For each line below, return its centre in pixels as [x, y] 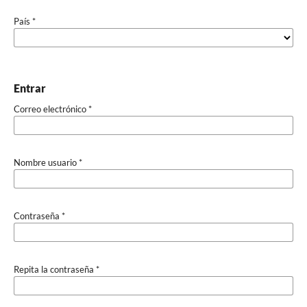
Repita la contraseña [54, 269]
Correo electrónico [51, 109]
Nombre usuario [46, 162]
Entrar [29, 88]
